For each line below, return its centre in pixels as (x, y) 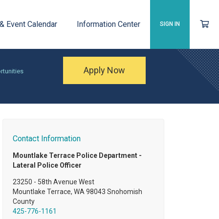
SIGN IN (170, 24)
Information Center (108, 24)
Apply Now (105, 70)
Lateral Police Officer (47, 165)
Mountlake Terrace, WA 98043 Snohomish (77, 192)
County (23, 202)
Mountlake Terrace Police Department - (77, 156)
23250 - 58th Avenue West (53, 182)
